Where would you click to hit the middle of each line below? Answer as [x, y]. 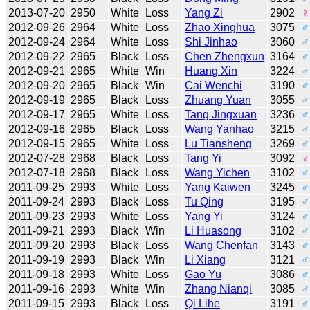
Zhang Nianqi [219, 289]
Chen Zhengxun [225, 56]
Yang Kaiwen [218, 187]
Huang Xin [211, 71]
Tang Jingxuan [221, 114]
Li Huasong [213, 230]
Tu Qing [204, 201]
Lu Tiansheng [219, 143]
